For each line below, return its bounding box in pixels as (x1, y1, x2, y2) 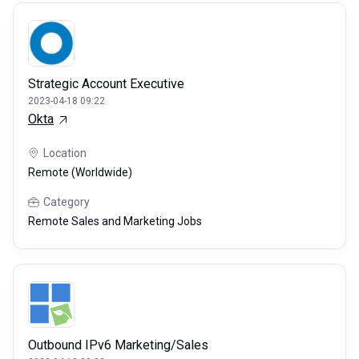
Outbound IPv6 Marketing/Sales (28, 337, 208, 353)
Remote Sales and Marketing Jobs (28, 215, 202, 228)
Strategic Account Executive (28, 76, 184, 92)
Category (43, 196, 90, 209)
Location (43, 147, 87, 160)
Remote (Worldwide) (28, 166, 132, 179)
